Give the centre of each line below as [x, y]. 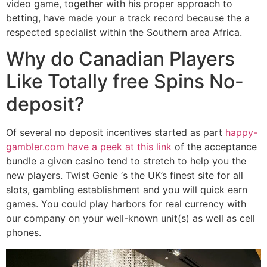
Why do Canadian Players [120, 59]
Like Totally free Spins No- [125, 82]
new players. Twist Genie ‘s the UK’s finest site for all [125, 176]
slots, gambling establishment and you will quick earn [127, 190]
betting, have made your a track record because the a [128, 18]
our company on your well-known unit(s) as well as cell [131, 218]
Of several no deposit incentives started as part [116, 133]
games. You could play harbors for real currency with [126, 204]
